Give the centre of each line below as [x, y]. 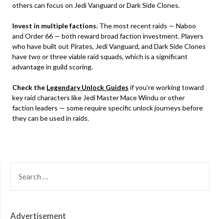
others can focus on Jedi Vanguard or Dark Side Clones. [96, 5]
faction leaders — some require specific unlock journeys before [108, 108]
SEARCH [24, 168]
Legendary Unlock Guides [88, 87]
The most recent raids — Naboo [147, 26]
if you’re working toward [166, 87]
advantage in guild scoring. [53, 67]
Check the [29, 87]
